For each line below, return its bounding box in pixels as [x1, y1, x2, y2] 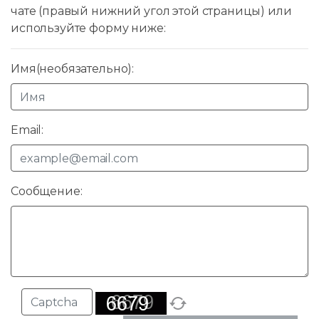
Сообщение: [11, 184, 83, 199]
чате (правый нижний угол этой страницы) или [11, 4, 292, 19]
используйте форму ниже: [11, 21, 166, 36]
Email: [11, 123, 44, 137]
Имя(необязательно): [11, 62, 135, 76]
